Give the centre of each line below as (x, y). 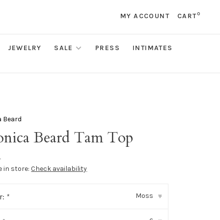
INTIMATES (153, 48)
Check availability (59, 169)
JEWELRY (25, 48)
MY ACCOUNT (145, 16)
